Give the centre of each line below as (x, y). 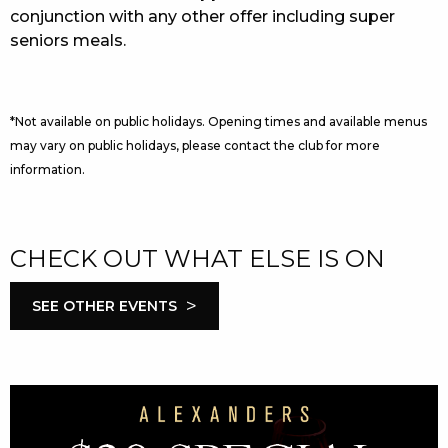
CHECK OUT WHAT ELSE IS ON (197, 258)
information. (47, 169)
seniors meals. (68, 40)
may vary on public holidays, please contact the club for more (195, 145)
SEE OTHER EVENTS (104, 305)
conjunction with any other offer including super (202, 16)
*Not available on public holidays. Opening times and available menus (218, 121)
